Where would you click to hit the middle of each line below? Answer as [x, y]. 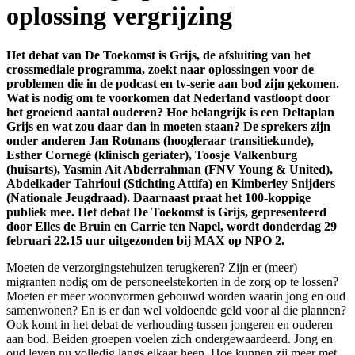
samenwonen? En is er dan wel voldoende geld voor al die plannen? [176, 310]
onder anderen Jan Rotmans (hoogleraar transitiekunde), [160, 140]
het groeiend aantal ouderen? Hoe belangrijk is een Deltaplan [170, 112]
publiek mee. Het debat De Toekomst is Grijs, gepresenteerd [166, 212]
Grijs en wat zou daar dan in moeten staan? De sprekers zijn [168, 126]
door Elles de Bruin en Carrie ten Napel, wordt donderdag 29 [172, 226]
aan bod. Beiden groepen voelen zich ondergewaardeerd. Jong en [170, 338]
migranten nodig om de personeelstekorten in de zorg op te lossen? [172, 281]
